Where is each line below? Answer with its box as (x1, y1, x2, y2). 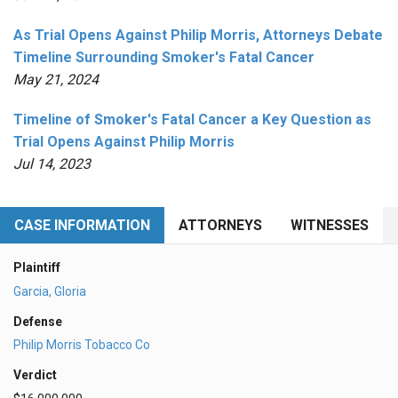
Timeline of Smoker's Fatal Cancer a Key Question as (13, 110, 371, 128)
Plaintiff (13, 259, 60, 275)
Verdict (13, 368, 57, 383)
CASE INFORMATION (14, 216, 150, 234)
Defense (13, 314, 62, 329)
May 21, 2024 (13, 70, 99, 88)
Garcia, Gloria (13, 283, 86, 298)
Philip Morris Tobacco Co (13, 338, 150, 353)
